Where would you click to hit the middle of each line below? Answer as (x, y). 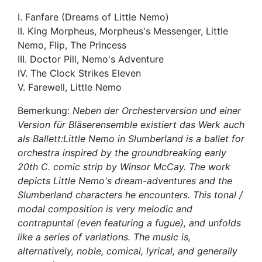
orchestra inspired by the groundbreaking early (122, 152)
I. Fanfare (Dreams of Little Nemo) (93, 17)
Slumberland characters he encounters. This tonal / (130, 194)
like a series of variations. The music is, (104, 237)
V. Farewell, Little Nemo (70, 87)
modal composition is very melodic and (105, 208)
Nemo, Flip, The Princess (72, 45)
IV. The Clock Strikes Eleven (79, 73)
